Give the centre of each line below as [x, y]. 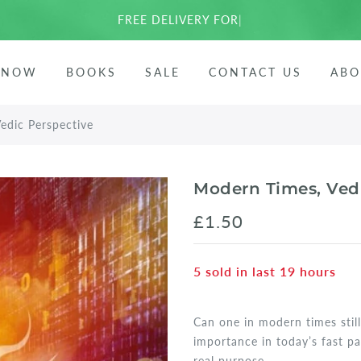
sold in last [241, 271]
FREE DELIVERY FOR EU [178, 20]
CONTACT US [256, 72]
